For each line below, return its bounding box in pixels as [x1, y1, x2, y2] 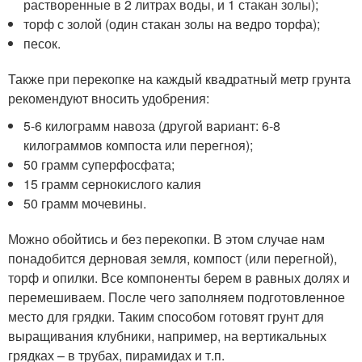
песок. [23, 34, 61, 53]
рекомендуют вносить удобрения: [8, 89, 209, 107]
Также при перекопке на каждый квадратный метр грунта [8, 69, 351, 88]
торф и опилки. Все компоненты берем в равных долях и [8, 268, 350, 287]
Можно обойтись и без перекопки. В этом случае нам [8, 229, 325, 248]
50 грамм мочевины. [23, 194, 147, 213]
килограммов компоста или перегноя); [23, 136, 254, 154]
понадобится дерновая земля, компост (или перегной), [8, 249, 337, 267]
